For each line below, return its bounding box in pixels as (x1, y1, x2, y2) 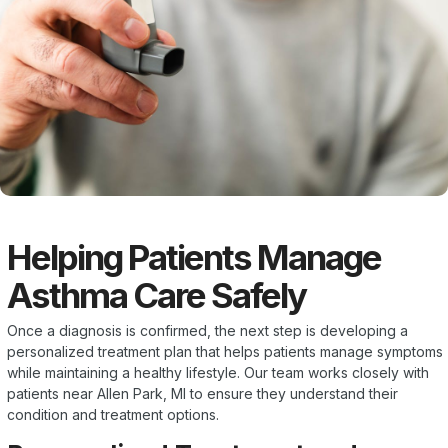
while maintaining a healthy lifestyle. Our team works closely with (7, 363, 429, 381)
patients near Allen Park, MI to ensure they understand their (7, 384, 398, 402)
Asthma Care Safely (7, 273, 306, 316)
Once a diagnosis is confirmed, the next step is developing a (7, 321, 408, 339)
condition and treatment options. (7, 405, 219, 423)
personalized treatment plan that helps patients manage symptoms (7, 342, 443, 360)
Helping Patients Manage (7, 235, 381, 278)
